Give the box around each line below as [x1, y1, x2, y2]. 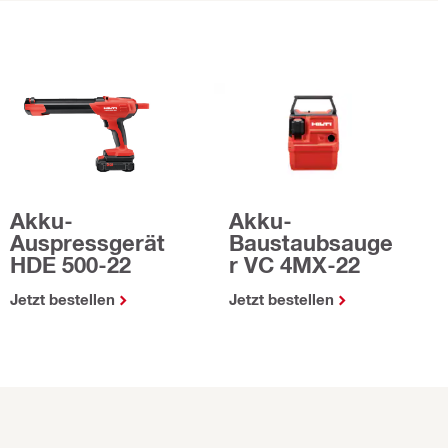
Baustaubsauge [229, 229, 393, 256]
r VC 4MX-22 [229, 251, 360, 278]
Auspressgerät [10, 229, 165, 256]
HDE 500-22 [10, 251, 131, 278]
